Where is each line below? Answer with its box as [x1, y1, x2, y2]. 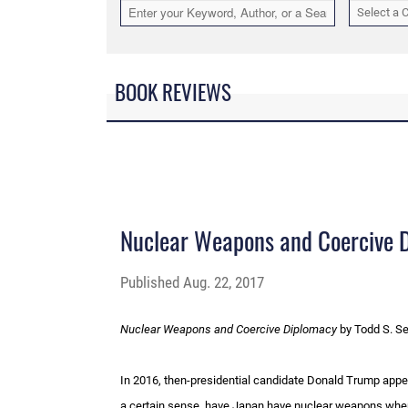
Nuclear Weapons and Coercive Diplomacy [120, 322, 337, 337]
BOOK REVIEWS [115, 76, 232, 107]
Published [120, 273, 183, 292]
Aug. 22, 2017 [183, 273, 264, 292]
